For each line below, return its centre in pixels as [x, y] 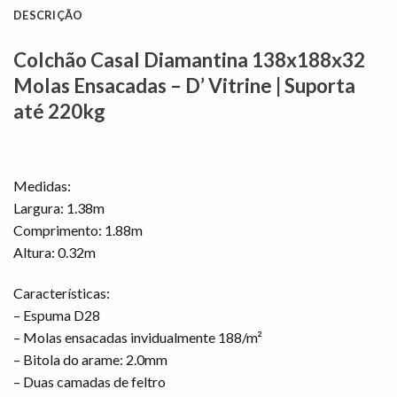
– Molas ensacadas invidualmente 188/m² [138, 337]
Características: [62, 292]
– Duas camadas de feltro [90, 381]
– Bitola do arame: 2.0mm [90, 359]
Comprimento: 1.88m [78, 230]
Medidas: [42, 186]
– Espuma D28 [57, 315]
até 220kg [59, 112]
